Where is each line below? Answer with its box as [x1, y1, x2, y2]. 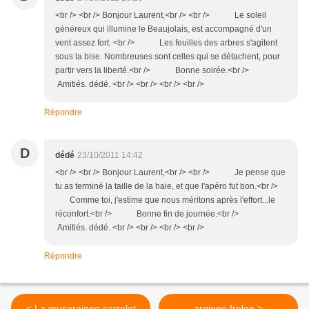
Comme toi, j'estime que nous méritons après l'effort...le [55, 195, 275, 206]
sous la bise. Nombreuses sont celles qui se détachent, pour [55, 52, 280, 62]
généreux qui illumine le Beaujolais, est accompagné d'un [55, 24, 272, 34]
